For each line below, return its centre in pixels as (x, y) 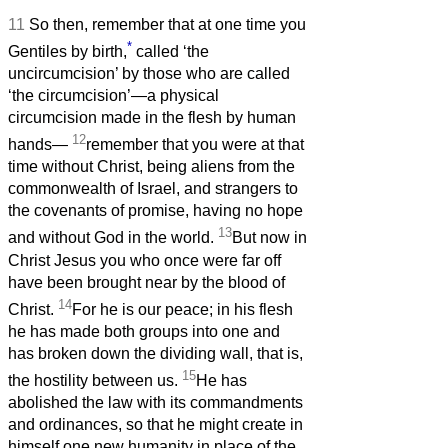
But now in (269, 238)
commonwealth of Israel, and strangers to (153, 189)
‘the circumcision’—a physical (113, 95)
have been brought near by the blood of (146, 282)
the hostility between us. (95, 381)
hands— (40, 145)
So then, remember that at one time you (167, 24)
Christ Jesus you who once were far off (144, 260)
